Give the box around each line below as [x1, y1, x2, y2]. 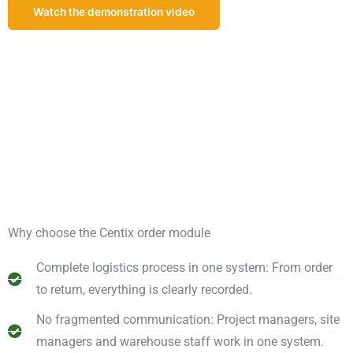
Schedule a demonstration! [34, 58, 173, 71]
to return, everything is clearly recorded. [35, 282, 252, 298]
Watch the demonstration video [33, 6, 195, 19]
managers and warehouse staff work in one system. [35, 334, 324, 350]
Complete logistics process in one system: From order [35, 260, 333, 276]
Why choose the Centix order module [8, 225, 210, 241]
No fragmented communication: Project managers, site [35, 312, 340, 328]
